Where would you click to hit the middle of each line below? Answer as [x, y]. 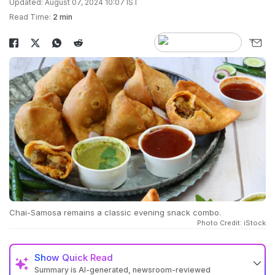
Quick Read [87, 258]
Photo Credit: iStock [231, 223]
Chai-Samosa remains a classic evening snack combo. [115, 213]
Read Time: [30, 17]
